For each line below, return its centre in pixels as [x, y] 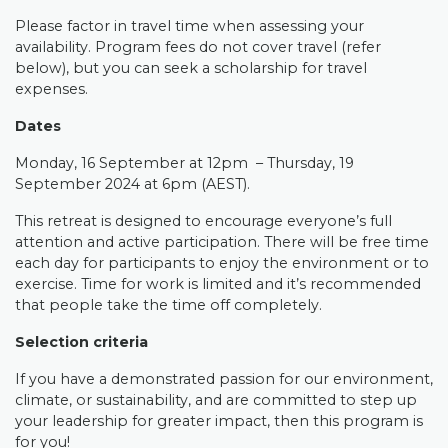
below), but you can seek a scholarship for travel [191, 68]
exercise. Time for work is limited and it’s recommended [218, 284]
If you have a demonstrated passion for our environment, [224, 379]
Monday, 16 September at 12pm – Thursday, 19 [184, 163]
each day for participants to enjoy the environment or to [222, 263]
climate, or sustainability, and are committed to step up [216, 400]
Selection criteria [81, 342]
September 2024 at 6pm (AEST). [134, 184]
